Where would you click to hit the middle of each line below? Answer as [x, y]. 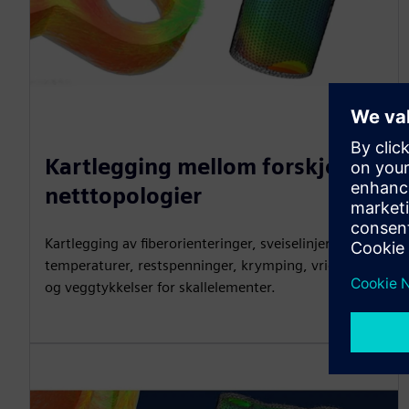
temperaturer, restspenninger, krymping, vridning [204, 266]
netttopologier [123, 196]
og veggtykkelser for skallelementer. [160, 288]
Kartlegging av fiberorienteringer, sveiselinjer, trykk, [210, 244]
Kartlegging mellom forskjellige [214, 167]
